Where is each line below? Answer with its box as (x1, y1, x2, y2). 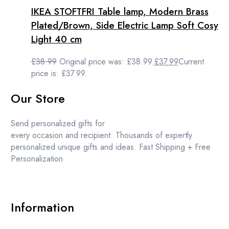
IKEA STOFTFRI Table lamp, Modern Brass (31, 5, 209, 19)
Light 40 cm (31, 32, 82, 47)
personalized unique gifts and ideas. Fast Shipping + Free (10, 141, 211, 153)
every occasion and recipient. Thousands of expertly (10, 129, 192, 141)
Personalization (10, 152, 63, 165)
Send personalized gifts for (10, 117, 105, 129)
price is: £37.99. (31, 67, 87, 80)
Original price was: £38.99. (59, 56, 154, 68)
